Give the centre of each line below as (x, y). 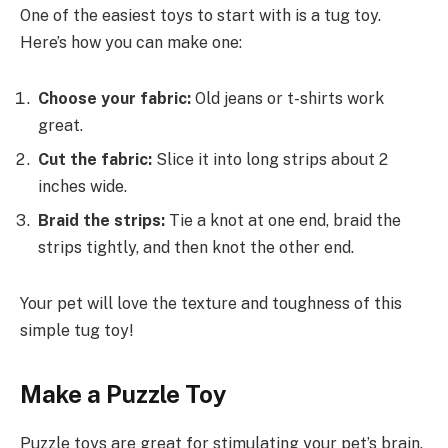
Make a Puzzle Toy (123, 393)
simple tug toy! (77, 330)
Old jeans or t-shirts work (287, 98)
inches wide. (82, 186)
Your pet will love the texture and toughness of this (211, 303)
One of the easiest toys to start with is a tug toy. (200, 15)
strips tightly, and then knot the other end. (196, 247)
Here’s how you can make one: (131, 42)
